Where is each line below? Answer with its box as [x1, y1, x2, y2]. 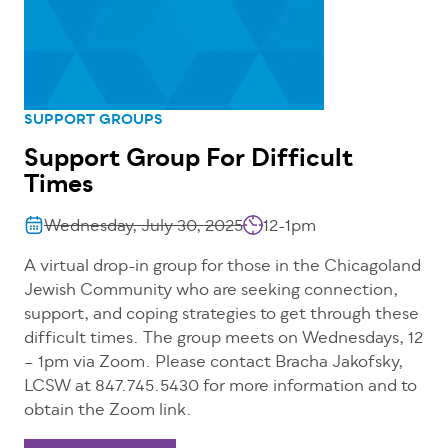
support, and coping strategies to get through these [24, 302, 419, 329]
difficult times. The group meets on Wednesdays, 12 [24, 326, 423, 353]
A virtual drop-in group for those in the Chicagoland [24, 254, 421, 281]
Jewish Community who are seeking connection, [24, 278, 398, 305]
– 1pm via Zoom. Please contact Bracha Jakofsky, [24, 350, 403, 377]
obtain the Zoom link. [24, 398, 192, 425]
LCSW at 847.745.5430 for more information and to [24, 374, 417, 401]
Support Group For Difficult [24, 140, 353, 181]
